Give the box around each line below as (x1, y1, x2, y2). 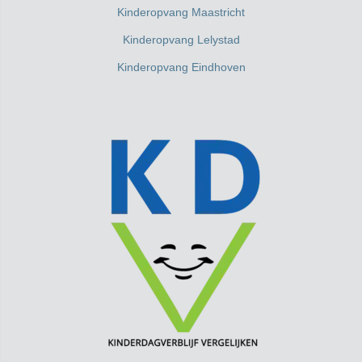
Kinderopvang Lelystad (122, 32, 240, 46)
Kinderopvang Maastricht (117, 5, 245, 19)
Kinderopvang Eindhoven (116, 60, 246, 74)
